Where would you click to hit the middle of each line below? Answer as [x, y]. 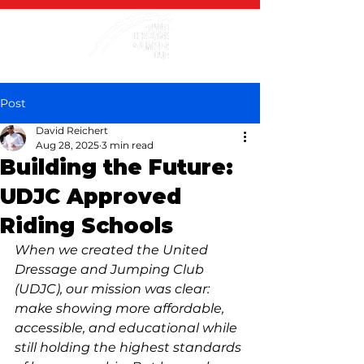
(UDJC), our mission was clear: [114, 289]
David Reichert [72, 130]
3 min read [128, 145]
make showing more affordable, [121, 308]
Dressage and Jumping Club [111, 269]
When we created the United [113, 250]
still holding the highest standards [130, 347]
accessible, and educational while [128, 328]
